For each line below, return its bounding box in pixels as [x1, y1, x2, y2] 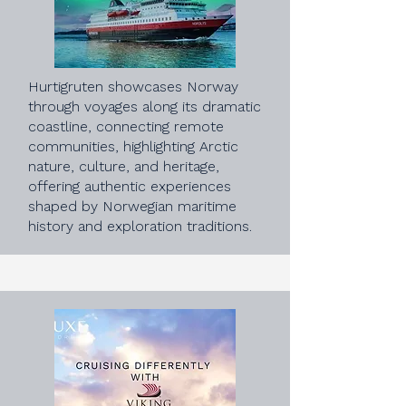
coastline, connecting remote [28, 118, 224, 135]
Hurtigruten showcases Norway [28, 78, 238, 95]
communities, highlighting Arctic [28, 138, 238, 155]
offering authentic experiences [28, 178, 231, 195]
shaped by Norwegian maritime [28, 198, 237, 215]
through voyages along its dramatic [28, 98, 261, 115]
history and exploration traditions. [28, 217, 252, 235]
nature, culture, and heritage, [28, 158, 219, 175]
